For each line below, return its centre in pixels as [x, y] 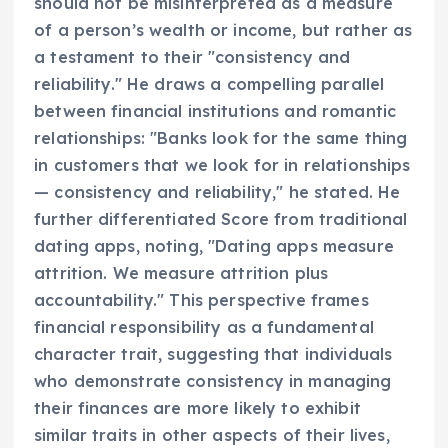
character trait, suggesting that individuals [213, 353]
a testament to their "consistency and [192, 56]
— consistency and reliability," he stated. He [217, 191]
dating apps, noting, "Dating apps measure [214, 245]
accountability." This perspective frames [201, 299]
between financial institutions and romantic [215, 110]
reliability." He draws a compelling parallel [209, 83]
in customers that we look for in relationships [222, 164]
